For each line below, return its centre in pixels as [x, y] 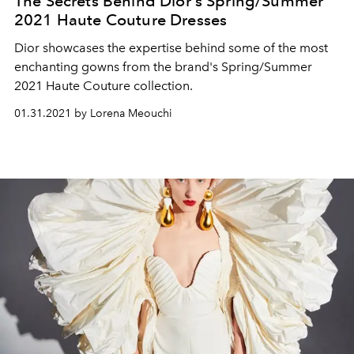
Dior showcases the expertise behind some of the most [171, 48]
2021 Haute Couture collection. [104, 86]
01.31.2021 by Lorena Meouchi [93, 114]
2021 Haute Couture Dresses [121, 20]
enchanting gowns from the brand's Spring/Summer [163, 67]
